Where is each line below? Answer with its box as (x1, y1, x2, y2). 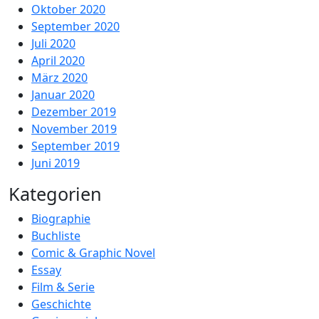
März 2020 (31, 70, 88, 85)
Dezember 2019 (31, 104, 116, 120)
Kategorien (9, 182, 102, 206)
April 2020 (31, 53, 85, 68)
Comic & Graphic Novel (31, 245, 155, 261)
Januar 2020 (31, 87, 95, 103)
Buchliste (31, 228, 80, 244)
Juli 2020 (31, 36, 75, 51)
